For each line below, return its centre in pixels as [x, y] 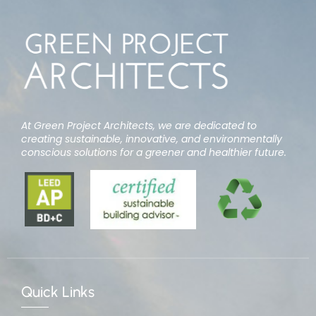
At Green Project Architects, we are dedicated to [139, 126]
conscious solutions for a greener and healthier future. [154, 152]
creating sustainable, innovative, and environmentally [152, 139]
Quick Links [58, 291]
